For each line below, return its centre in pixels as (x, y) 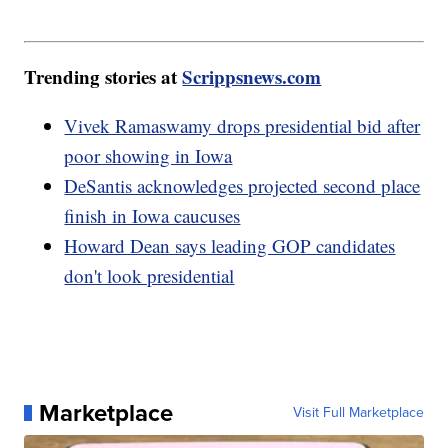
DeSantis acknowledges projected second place (242, 185)
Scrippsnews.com (252, 76)
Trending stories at (103, 76)
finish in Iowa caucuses (152, 215)
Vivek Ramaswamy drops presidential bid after (242, 125)
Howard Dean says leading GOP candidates (230, 245)
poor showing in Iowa (148, 155)
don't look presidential (149, 275)
